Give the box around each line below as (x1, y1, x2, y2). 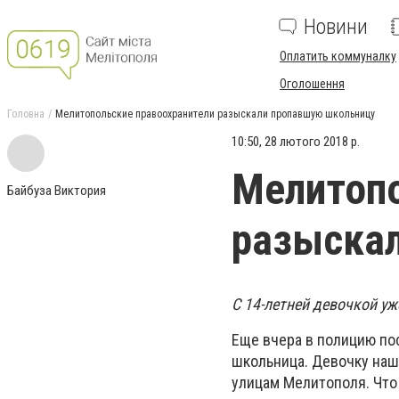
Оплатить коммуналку (280, 49, 396, 63)
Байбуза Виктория (7, 183, 106, 199)
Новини (304, 14, 368, 39)
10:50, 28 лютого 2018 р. (232, 134, 360, 150)
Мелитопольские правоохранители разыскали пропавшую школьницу (55, 108, 375, 120)
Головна (7, 108, 45, 120)
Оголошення (280, 77, 345, 91)
